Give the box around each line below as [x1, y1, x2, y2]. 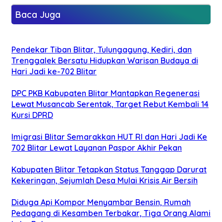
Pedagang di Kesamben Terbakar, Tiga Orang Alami [11, 208, 211, 218]
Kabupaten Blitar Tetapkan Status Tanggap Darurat [11, 164, 207, 174]
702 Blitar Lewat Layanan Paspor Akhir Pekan [11, 142, 182, 153]
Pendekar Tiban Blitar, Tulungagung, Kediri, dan [11, 44, 192, 55]
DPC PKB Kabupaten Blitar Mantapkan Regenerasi [11, 88, 200, 98]
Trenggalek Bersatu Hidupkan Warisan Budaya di [11, 55, 198, 65]
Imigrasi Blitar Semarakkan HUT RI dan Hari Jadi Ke [11, 131, 207, 142]
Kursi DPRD [11, 110, 53, 120]
